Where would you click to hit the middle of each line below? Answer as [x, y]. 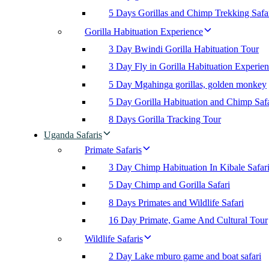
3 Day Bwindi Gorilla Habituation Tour [184, 49]
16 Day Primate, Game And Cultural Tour [188, 220]
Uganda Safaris [73, 134]
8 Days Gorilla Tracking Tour [165, 119]
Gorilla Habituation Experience [144, 31]
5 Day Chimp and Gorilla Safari [169, 185]
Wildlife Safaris [114, 239]
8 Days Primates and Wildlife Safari [176, 202]
